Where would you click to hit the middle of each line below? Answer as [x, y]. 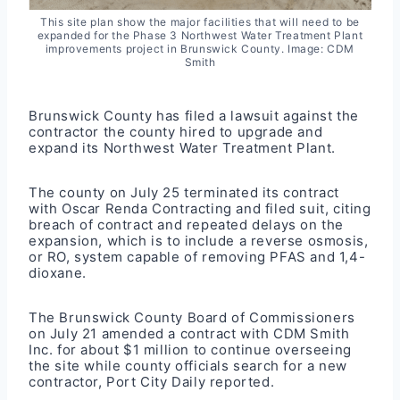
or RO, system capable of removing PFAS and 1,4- [197, 257]
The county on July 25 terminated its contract [184, 193]
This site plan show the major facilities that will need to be [200, 22]
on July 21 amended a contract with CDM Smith [189, 334]
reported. [240, 382]
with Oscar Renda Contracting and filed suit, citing [200, 209]
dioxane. [58, 273]
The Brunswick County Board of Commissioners [192, 318]
